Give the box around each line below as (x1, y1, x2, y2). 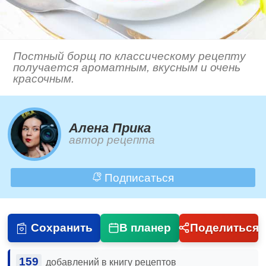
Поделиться (189, 221, 259, 234)
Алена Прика (69, 121, 151, 136)
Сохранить (30, 221, 93, 234)
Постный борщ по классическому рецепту (13, 50, 246, 63)
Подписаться (101, 171, 174, 184)
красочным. (13, 72, 75, 85)
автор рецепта (69, 134, 156, 147)
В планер (119, 221, 172, 234)
